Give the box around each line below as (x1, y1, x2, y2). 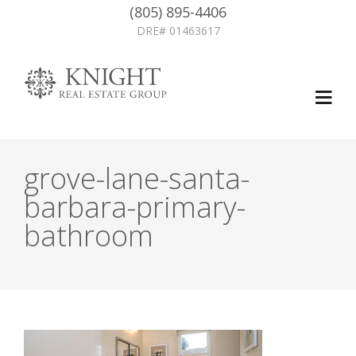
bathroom (24, 216, 153, 255)
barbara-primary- (24, 188, 246, 226)
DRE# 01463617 (136, 23, 220, 38)
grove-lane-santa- (24, 159, 250, 198)
